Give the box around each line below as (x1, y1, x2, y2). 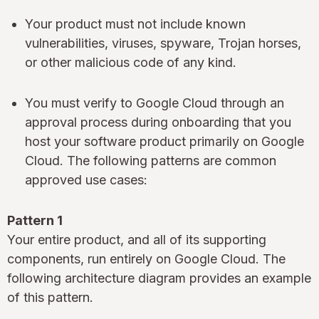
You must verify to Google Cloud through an (25, 95, 284, 110)
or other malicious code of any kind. (25, 54, 236, 70)
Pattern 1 (7, 212, 63, 228)
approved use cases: (25, 172, 147, 187)
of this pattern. (7, 289, 93, 305)
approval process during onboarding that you (25, 114, 291, 130)
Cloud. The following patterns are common (25, 152, 276, 168)
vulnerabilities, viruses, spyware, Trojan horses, (25, 35, 301, 51)
